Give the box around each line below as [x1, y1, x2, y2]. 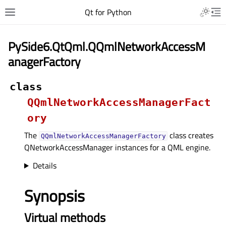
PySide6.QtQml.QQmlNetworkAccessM [8, 37, 205, 55]
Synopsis [24, 184, 85, 208]
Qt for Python [84, 6, 132, 18]
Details [32, 159, 56, 172]
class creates [167, 129, 214, 141]
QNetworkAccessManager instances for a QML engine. [24, 141, 210, 153]
